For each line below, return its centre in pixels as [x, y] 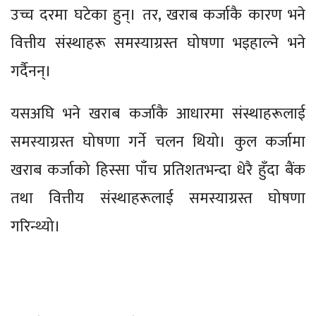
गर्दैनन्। [31, 71]
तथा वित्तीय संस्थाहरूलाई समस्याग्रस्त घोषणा [158, 198]
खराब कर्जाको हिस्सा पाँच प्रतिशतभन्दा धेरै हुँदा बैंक [158, 170]
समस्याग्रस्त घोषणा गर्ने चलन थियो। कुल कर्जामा [158, 142]
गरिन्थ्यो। [36, 226]
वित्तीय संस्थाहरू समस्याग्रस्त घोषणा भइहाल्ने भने [158, 43]
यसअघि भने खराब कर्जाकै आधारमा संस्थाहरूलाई [158, 114]
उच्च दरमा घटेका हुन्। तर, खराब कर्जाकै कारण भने [158, 15]
